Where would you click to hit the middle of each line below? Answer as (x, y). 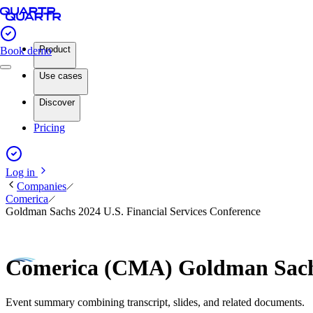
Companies (42, 186)
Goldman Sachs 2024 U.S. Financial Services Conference (133, 211)
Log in (22, 172)
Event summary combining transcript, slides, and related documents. (155, 302)
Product (55, 49)
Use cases (61, 76)
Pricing (49, 128)
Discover (57, 102)
